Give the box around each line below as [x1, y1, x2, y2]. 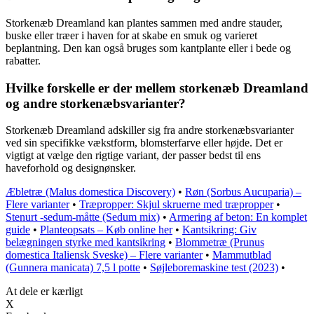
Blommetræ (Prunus [175, 236, 264, 249]
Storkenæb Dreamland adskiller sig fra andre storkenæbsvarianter [6, 124, 294, 137]
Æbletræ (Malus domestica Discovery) [6, 186, 175, 198]
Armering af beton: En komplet [169, 211, 307, 224]
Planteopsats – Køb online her [40, 224, 172, 236]
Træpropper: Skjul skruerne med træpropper [79, 198, 273, 211]
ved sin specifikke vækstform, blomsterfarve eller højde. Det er [6, 137, 282, 149]
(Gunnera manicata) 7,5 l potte [6, 261, 140, 274]
